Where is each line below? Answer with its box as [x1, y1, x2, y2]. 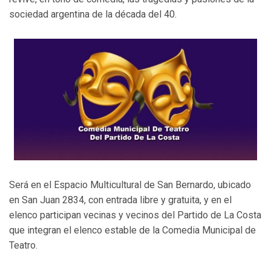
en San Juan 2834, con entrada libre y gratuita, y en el [9, 194, 232, 206]
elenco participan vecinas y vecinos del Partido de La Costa [9, 209, 261, 221]
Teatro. [9, 240, 38, 252]
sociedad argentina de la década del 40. [9, 8, 177, 21]
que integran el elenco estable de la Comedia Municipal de [9, 224, 256, 237]
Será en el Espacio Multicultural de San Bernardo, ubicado [9, 179, 251, 191]
